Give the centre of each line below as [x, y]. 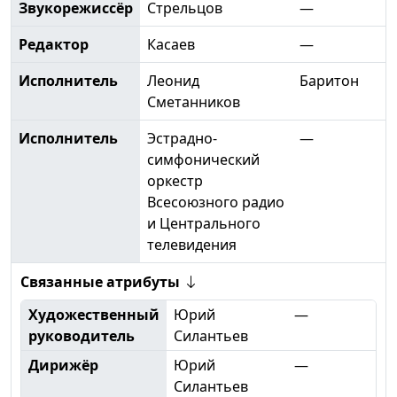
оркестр [175, 180]
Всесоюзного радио [216, 202]
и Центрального [204, 223]
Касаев [171, 44]
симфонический [203, 159]
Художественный [93, 314]
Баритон [329, 80]
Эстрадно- [182, 138]
